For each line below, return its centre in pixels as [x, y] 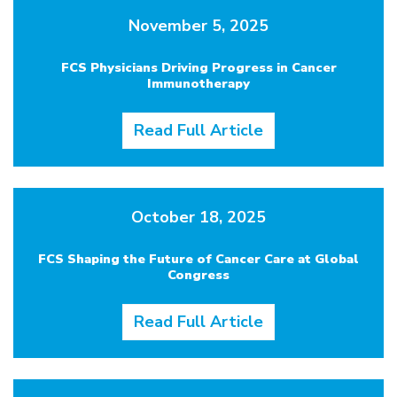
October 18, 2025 [198, 217]
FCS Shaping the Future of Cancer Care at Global [198, 259]
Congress [198, 275]
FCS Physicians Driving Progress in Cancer [198, 67]
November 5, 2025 [198, 26]
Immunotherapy [198, 83]
